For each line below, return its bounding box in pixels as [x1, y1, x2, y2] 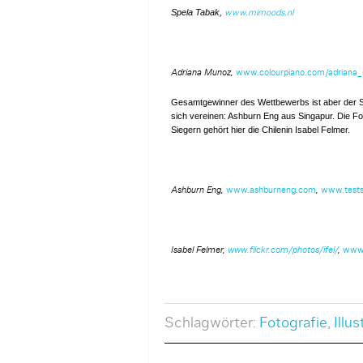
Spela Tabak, [170, 7, 224, 17]
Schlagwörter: [164, 316, 259, 331]
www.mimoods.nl [224, 8, 293, 17]
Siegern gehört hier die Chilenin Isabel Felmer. [170, 125, 350, 135]
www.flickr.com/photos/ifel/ [227, 246, 338, 254]
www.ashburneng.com [225, 186, 316, 194]
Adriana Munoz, [170, 68, 236, 77]
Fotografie [258, 316, 327, 331]
